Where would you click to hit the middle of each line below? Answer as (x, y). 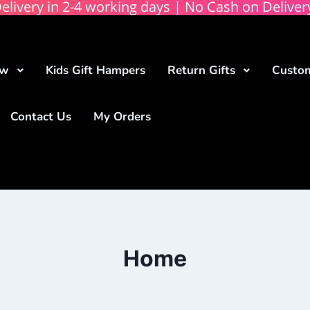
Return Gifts (202, 70)
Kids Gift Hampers (96, 70)
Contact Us (41, 117)
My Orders (122, 117)
